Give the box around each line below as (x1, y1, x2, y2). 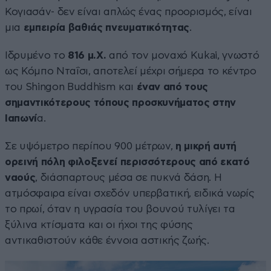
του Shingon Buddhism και (5, 81, 137, 92)
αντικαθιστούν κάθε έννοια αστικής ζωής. (5, 235, 209, 246)
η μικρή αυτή (175, 140, 237, 151)
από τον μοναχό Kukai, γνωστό (106, 50, 260, 60)
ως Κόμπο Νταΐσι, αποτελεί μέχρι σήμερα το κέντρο (5, 65, 256, 76)
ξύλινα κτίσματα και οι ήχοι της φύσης (5, 219, 193, 230)
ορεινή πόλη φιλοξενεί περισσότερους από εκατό (5, 156, 250, 167)
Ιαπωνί (5, 113, 37, 123)
